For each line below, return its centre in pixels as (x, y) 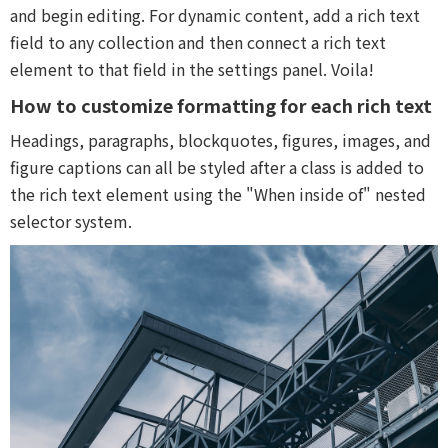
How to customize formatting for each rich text (221, 105)
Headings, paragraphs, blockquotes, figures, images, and (220, 140)
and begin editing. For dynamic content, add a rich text (215, 15)
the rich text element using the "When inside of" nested (218, 194)
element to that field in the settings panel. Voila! (192, 69)
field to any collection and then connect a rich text (198, 42)
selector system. (71, 221)
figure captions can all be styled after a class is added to (217, 167)
